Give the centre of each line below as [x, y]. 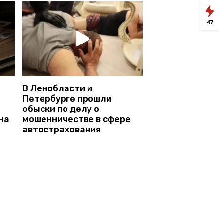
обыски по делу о [61, 109]
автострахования [62, 129]
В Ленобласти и [57, 88]
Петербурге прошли [67, 99]
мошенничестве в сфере [77, 119]
